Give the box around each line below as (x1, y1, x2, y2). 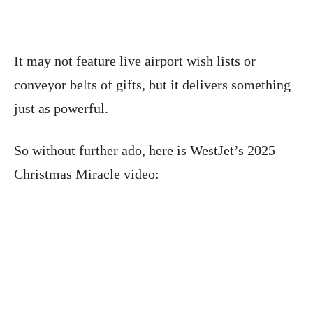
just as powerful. (14, 101, 108, 117)
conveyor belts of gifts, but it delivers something (14, 77, 291, 93)
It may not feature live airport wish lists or (14, 53, 256, 69)
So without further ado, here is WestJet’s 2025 (14, 143, 275, 159)
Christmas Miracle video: (14, 166, 159, 182)
